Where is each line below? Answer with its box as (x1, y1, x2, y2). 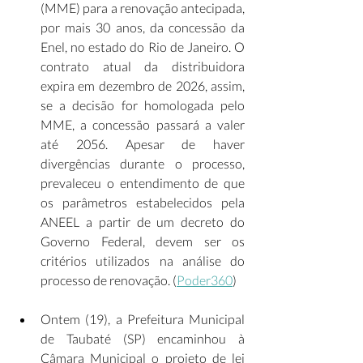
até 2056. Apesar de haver (41, 136, 245, 152)
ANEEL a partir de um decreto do (41, 214, 245, 229)
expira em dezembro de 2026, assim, (41, 78, 245, 93)
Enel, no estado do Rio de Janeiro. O (41, 39, 245, 54)
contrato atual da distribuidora (41, 58, 245, 74)
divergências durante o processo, (41, 156, 245, 171)
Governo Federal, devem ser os (41, 233, 245, 249)
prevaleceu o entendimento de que (41, 175, 245, 190)
